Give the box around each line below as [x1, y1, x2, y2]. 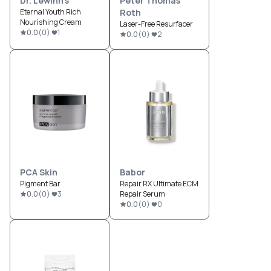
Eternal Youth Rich [20, 7, 81, 18]
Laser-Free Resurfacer [120, 19, 193, 30]
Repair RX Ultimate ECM [120, 178, 198, 189]
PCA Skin [20, 166, 57, 178]
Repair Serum [120, 189, 165, 200]
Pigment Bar [20, 178, 60, 189]
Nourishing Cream [20, 17, 82, 28]
